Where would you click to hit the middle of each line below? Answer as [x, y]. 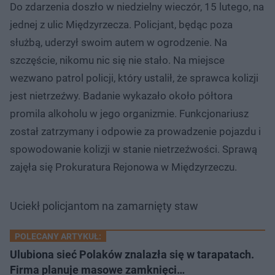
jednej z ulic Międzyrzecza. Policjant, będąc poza [121, 24]
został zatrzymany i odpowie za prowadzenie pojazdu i [135, 131]
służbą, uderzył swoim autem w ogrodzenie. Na [118, 42]
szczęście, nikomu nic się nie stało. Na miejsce [117, 60]
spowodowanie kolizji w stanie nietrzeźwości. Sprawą [134, 149]
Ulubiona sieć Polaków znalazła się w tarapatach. [132, 254]
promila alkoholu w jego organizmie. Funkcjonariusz [129, 113]
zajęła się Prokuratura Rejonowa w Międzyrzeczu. [123, 167]
